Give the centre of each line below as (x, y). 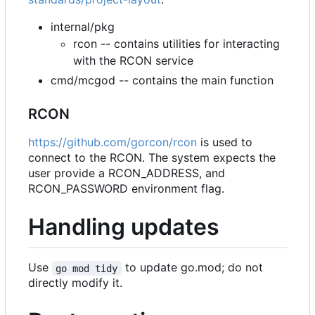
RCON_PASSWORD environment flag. (126, 188)
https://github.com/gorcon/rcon (112, 142)
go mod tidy (87, 268)
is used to (225, 142)
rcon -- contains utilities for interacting (176, 43)
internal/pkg (83, 26)
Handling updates (124, 226)
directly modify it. (75, 283)
